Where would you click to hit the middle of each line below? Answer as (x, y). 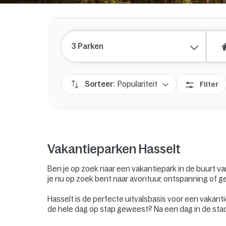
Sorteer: (100, 84)
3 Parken (88, 46)
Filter (209, 84)
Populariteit (137, 84)
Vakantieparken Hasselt (114, 149)
